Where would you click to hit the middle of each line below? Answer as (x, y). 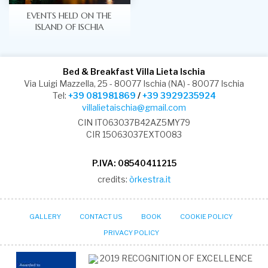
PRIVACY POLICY (131, 232)
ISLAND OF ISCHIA (69, 27)
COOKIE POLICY (206, 216)
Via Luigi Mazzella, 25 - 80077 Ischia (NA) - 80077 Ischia (134, 83)
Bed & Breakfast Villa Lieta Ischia (134, 71)
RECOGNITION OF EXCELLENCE (187, 258)
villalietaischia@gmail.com (134, 107)
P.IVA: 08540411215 (134, 163)
